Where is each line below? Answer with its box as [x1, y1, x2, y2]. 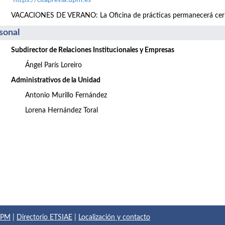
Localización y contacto [78, 214, 150, 221]
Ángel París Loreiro [25, 61, 82, 69]
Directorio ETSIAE [17, 214, 72, 221]
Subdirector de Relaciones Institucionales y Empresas [11, 46, 174, 54]
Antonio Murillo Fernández [25, 91, 107, 99]
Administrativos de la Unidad [11, 76, 100, 84]
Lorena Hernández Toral [25, 106, 98, 114]
